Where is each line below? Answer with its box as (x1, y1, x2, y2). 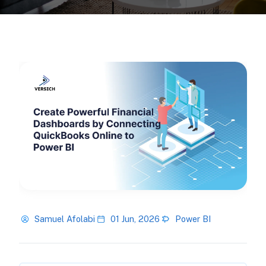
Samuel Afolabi (34, 214, 95, 224)
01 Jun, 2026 (110, 214, 160, 224)
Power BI (175, 214, 211, 224)
